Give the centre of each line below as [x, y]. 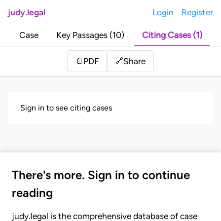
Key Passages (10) [90, 35]
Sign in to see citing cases [66, 108]
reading [32, 193]
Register [197, 12]
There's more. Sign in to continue [101, 175]
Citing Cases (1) [172, 35]
